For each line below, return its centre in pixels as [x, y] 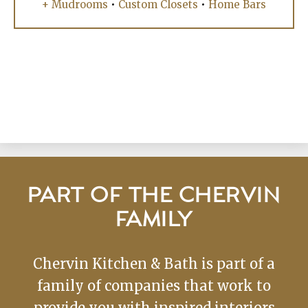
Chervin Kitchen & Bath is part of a [154, 263]
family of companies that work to [154, 285]
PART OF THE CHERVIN [154, 196]
